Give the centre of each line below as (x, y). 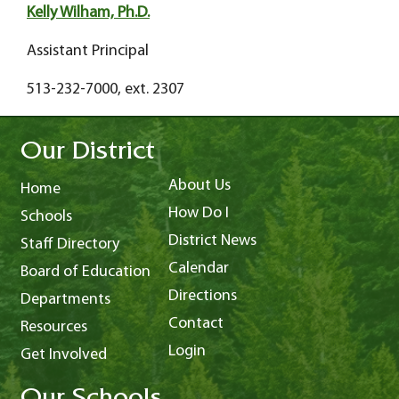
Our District (87, 154)
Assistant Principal (88, 51)
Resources (53, 327)
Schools (46, 216)
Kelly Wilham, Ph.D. (88, 12)
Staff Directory (69, 244)
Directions (202, 296)
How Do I (198, 213)
